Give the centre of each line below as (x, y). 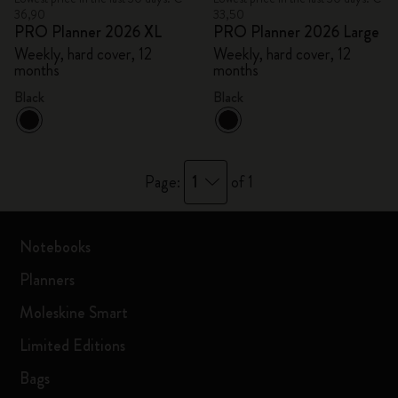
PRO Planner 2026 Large (296, 32)
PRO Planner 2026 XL (88, 32)
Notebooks (56, 247)
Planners (48, 280)
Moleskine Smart (74, 313)
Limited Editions (73, 346)
